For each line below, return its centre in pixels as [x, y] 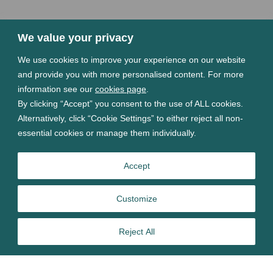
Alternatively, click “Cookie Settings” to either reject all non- [130, 118]
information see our [56, 89]
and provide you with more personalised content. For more [131, 74]
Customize [136, 198]
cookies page [121, 89]
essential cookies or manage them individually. [107, 133]
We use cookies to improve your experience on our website [132, 59]
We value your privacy [76, 37]
